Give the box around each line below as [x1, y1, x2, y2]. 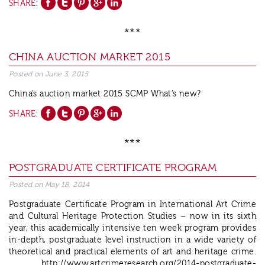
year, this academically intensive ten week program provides [9, 224, 256, 234]
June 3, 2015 [45, 70, 89, 79]
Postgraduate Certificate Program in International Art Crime [9, 200, 256, 210]
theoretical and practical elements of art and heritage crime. [9, 247, 256, 257]
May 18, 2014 [45, 180, 90, 189]
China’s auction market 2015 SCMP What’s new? [9, 89, 201, 99]
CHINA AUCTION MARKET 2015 [9, 51, 170, 64]
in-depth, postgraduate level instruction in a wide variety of [9, 235, 256, 245]
